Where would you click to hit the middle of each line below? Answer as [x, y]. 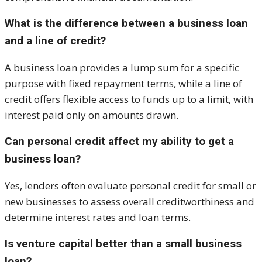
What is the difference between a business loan [126, 23]
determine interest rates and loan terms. [98, 218]
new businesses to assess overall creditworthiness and [130, 202]
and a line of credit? [55, 41]
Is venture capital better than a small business [123, 244]
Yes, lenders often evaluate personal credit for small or [130, 186]
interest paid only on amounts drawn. [92, 115]
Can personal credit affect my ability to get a [119, 142]
